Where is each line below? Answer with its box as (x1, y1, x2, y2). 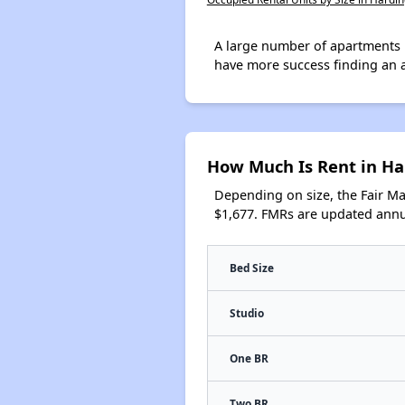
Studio (229, 305, 264, 320)
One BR (229, 350, 268, 365)
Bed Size (229, 259, 274, 275)
